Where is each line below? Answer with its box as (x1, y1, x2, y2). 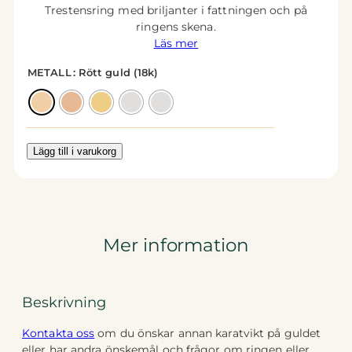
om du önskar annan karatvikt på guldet (94, 325, 321, 340)
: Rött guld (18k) (72, 66, 159, 79)
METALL (27, 66, 71, 79)
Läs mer (153, 36, 199, 51)
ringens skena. (136, 20, 216, 35)
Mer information (103, 233, 249, 256)
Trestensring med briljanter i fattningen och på (45, 3, 307, 18)
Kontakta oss (22, 325, 95, 340)
